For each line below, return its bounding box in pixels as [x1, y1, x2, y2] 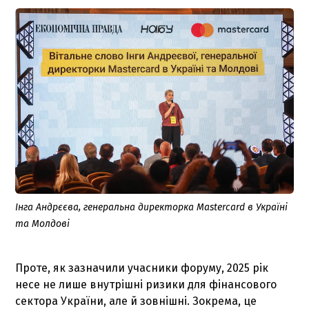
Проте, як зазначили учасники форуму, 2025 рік [15, 261, 269, 275]
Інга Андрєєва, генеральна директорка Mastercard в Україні [15, 201, 288, 214]
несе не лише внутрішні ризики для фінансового [15, 278, 277, 292]
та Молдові [15, 218, 70, 230]
